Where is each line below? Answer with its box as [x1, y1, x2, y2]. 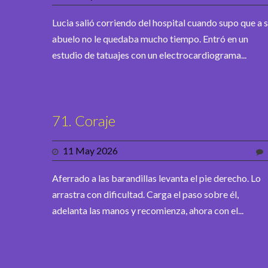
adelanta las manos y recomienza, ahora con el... [52, 205, 243, 217]
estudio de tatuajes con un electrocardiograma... [52, 49, 246, 61]
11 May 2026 [63, 145, 118, 157]
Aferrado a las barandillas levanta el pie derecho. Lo [52, 172, 261, 184]
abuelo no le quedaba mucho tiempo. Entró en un [52, 33, 248, 45]
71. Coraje [52, 112, 115, 130]
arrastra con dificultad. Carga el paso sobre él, [52, 188, 239, 200]
